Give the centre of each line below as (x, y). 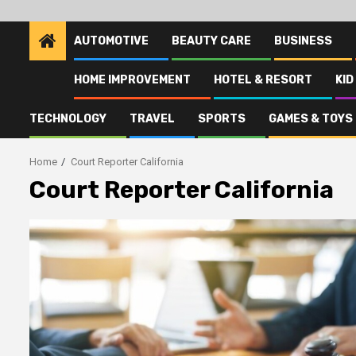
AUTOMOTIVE (111, 41)
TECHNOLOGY (68, 119)
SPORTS (222, 119)
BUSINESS (303, 41)
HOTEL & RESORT (263, 80)
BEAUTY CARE (211, 41)
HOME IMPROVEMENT (132, 80)
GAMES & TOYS (311, 119)
